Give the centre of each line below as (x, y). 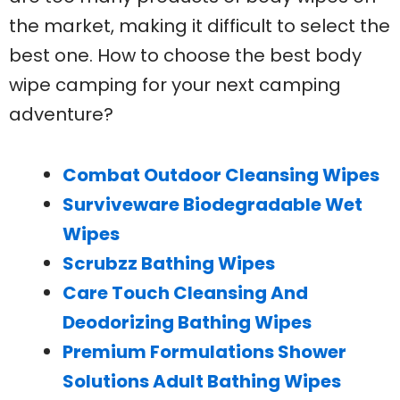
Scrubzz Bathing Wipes (169, 264)
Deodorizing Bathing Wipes (187, 323)
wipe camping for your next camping (175, 85)
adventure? (61, 115)
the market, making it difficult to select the (200, 26)
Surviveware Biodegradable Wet (212, 205)
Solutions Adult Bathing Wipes (202, 382)
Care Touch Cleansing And (185, 293)
